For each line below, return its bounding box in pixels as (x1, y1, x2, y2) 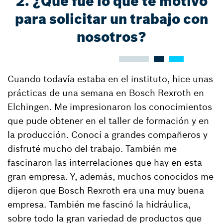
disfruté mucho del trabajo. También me (7, 143, 177, 154)
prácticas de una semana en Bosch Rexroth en (7, 87, 204, 99)
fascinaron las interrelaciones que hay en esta (7, 157, 202, 168)
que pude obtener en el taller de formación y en (7, 115, 209, 126)
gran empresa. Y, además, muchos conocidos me (7, 171, 214, 182)
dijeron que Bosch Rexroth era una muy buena (7, 185, 204, 196)
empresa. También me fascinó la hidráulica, (7, 199, 191, 210)
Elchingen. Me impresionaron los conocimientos (7, 101, 212, 112)
